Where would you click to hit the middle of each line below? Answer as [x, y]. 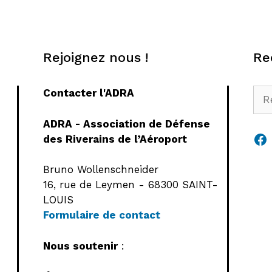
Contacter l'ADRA [88, 93]
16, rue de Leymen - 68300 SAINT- [130, 185]
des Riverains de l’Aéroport [115, 139]
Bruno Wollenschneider [100, 170]
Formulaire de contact [101, 215]
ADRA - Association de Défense [126, 124]
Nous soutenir [80, 246]
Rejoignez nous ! [95, 58]
